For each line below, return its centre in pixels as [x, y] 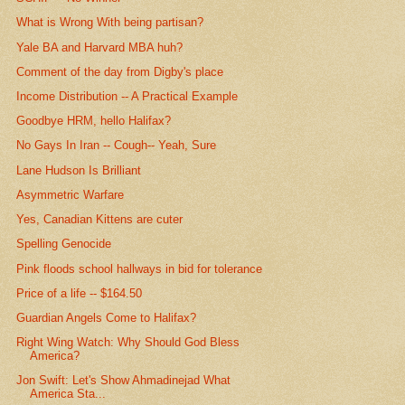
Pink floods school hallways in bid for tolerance [140, 268]
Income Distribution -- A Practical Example [127, 97]
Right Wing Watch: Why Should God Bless [128, 343]
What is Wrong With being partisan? [110, 23]
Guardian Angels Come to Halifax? [107, 318]
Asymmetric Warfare [71, 194]
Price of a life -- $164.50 [80, 293]
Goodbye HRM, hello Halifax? [94, 121]
